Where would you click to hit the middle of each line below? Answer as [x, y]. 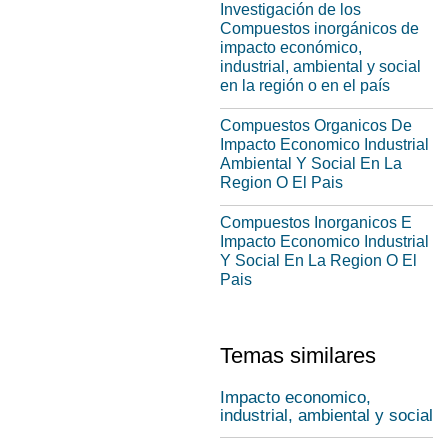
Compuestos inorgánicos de [319, 28]
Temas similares [298, 355]
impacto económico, [291, 47]
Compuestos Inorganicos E [316, 222]
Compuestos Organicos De [316, 125]
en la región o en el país [305, 85]
